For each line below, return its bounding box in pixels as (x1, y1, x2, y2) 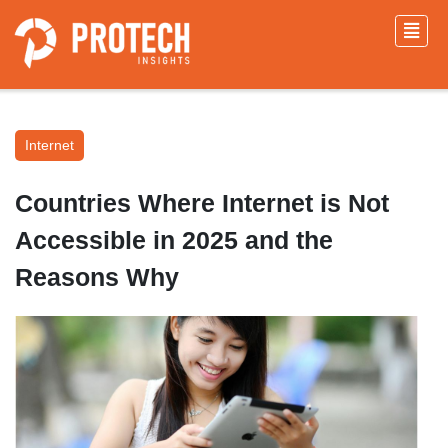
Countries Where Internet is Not (15, 189, 389, 217)
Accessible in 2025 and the (15, 226, 333, 254)
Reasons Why (15, 263, 179, 291)
